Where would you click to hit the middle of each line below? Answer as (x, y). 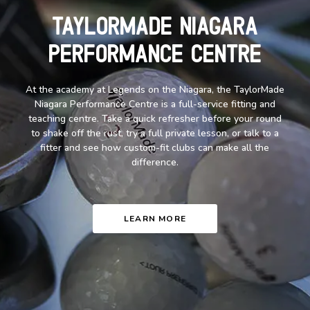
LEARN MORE (155, 218)
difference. (155, 162)
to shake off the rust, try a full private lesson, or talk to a (155, 133)
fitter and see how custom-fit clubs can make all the (155, 147)
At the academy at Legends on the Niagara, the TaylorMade (155, 89)
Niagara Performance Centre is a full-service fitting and (155, 104)
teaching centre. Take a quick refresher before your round (155, 118)
